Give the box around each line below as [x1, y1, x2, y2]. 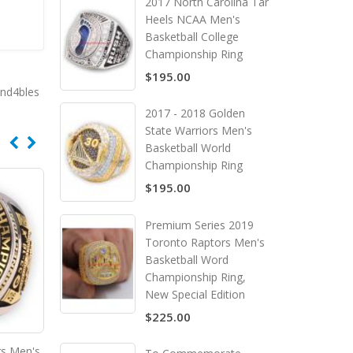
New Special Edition [145, 287, 245, 303]
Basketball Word [145, 252, 229, 268]
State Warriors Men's [145, 123, 252, 139]
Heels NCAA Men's [145, 11, 240, 27]
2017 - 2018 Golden [145, 106, 245, 121]
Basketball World [145, 140, 231, 156]
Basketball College [145, 28, 239, 44]
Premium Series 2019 [145, 217, 254, 233]
